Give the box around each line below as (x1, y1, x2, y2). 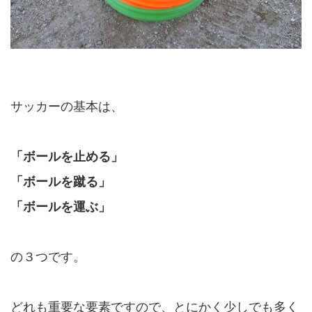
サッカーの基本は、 (10, 100, 123, 114)
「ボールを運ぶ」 (10, 200, 111, 214)
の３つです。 (10, 250, 86, 265)
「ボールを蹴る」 (10, 175, 111, 189)
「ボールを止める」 (10, 150, 123, 164)
